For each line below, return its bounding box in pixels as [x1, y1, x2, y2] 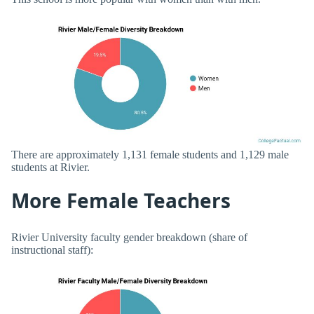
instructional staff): [11, 244, 93, 257]
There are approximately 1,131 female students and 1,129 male [11, 148, 289, 161]
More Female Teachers [11, 186, 231, 214]
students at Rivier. [11, 161, 90, 173]
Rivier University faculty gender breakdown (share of [11, 231, 247, 244]
